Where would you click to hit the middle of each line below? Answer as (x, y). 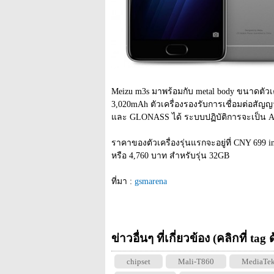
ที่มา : (123, 181)
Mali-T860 (196, 261)
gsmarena (151, 181)
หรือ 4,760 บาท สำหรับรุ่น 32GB (170, 156)
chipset (139, 261)
